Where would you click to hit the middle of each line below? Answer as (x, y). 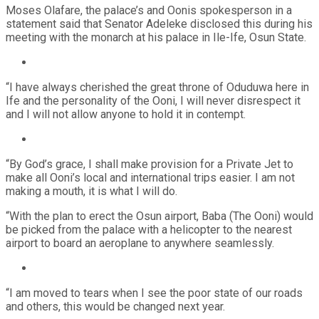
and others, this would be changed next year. (115, 306)
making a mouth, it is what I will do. (91, 191)
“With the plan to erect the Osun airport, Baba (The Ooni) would (159, 216)
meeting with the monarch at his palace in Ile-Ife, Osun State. (156, 37)
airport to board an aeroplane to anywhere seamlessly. (140, 243)
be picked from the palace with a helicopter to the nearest (149, 229)
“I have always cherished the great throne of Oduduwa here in (157, 87)
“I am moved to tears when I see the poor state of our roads (154, 293)
